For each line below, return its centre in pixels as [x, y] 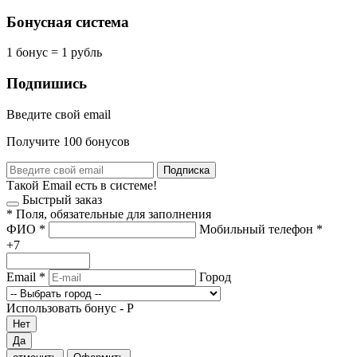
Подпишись [47, 84]
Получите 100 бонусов [68, 141]
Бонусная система [68, 22]
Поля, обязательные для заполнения [114, 214]
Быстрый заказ [62, 199]
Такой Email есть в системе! [82, 185]
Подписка [186, 170]
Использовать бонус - [67, 308]
